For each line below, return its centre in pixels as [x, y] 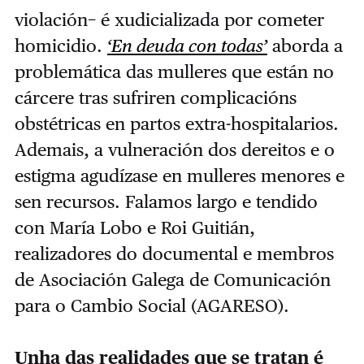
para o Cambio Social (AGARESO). [152, 305]
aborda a [305, 45]
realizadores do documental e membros [174, 253]
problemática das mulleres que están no [174, 71]
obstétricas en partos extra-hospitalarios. [176, 123]
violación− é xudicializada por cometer [169, 19]
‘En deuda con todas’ [187, 45]
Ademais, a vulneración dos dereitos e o [174, 149]
